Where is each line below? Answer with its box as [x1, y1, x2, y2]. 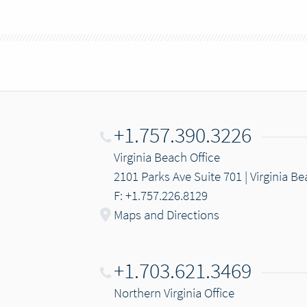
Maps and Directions [113, 206, 219, 223]
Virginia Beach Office [113, 149, 220, 165]
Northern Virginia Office [113, 284, 234, 301]
